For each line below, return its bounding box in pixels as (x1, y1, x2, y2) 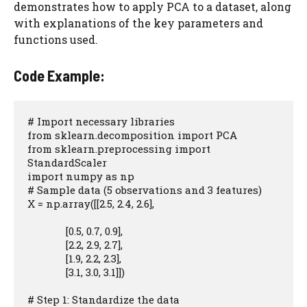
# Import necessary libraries (27, 114, 175, 128)
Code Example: (14, 66, 105, 84)
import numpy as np (27, 169, 134, 183)
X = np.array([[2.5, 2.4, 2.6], (27, 197, 154, 210)
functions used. (14, 32, 98, 47)
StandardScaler (27, 156, 107, 169)
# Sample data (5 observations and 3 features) (27, 183, 262, 197)
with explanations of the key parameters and (14, 16, 263, 30)
